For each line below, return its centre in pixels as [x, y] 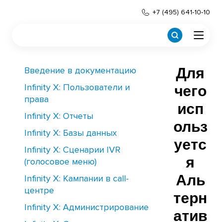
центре [39, 190]
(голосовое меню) [60, 162]
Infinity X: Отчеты [59, 116]
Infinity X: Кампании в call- [77, 178]
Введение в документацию [80, 70]
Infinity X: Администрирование [86, 207]
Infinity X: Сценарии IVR [72, 150]
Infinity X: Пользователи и [77, 87]
